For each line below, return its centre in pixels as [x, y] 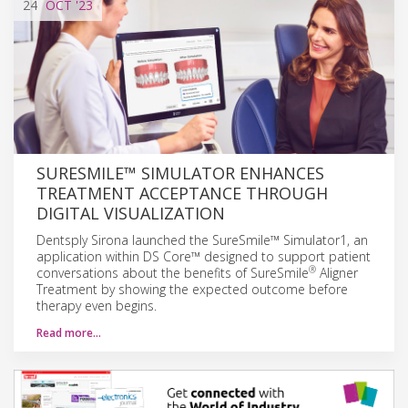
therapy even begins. [97, 305]
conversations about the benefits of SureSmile [173, 272]
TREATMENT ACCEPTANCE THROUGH [182, 193]
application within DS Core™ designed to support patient [204, 256]
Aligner [337, 272]
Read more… [69, 332]
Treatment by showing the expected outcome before [192, 289]
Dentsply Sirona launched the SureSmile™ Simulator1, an [202, 240]
